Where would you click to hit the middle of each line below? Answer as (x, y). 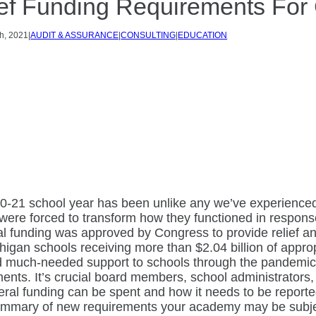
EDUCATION (203, 35)
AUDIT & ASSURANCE (75, 35)
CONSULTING (148, 35)
